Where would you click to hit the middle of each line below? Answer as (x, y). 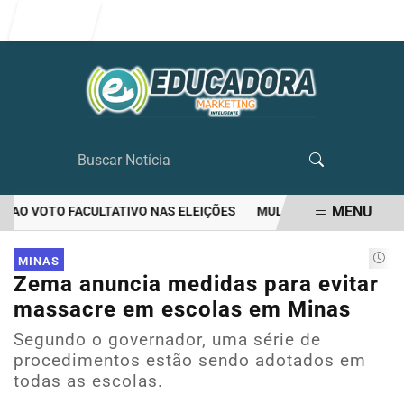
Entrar (62, 19)
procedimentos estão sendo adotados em (190, 360)
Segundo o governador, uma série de (167, 340)
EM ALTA (83, 247)
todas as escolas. (88, 381)
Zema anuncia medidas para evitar (196, 284)
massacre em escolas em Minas (182, 309)
